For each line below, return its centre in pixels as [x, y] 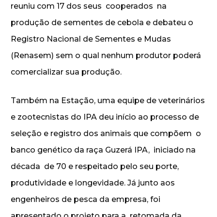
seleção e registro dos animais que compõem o [106, 133]
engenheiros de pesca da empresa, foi [86, 199]
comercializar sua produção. [66, 72]
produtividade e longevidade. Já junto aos [93, 183]
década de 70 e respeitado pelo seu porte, [95, 166]
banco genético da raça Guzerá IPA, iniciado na [103, 150]
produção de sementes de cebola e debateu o [102, 22]
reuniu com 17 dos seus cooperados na [89, 6]
